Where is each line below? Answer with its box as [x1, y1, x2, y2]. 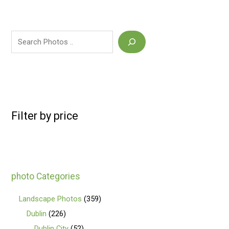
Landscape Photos [19, 194, 82, 204]
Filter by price [11, 109, 79, 122]
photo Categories [11, 171, 81, 181]
